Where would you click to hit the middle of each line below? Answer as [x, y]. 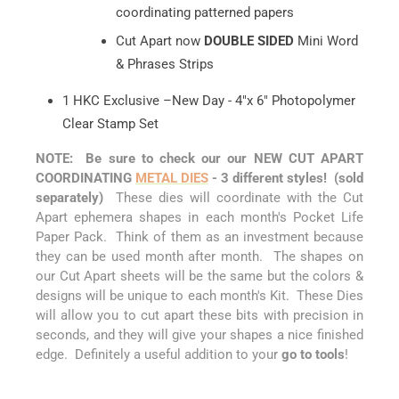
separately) [73, 197]
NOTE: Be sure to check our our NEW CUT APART [199, 158]
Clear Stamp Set [110, 123]
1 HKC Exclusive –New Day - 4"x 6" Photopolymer [209, 100]
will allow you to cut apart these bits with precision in [199, 315]
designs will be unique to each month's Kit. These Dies [199, 295]
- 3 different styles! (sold [286, 178]
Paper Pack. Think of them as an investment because [199, 236]
